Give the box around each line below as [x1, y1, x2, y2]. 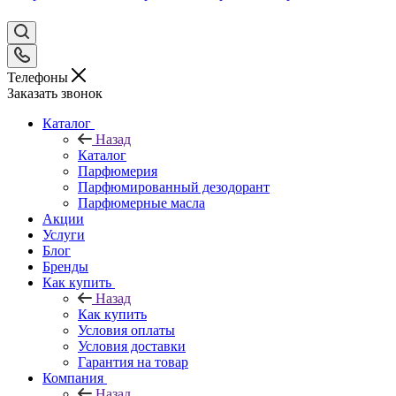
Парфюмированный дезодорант [78, 179, 270, 194]
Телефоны [7, 69, 72, 85]
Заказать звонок [7, 85, 103, 101]
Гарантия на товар [78, 354, 188, 369]
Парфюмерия [78, 163, 157, 179]
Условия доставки [78, 338, 186, 354]
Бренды [42, 258, 88, 274]
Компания [42, 369, 103, 385]
